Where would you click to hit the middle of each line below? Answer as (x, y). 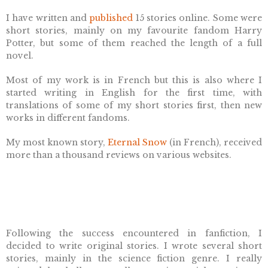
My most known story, (57, 143)
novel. (20, 56)
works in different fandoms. (68, 118)
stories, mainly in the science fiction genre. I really (134, 259)
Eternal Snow (137, 143)
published (111, 18)
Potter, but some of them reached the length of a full (134, 43)
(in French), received (214, 143)
